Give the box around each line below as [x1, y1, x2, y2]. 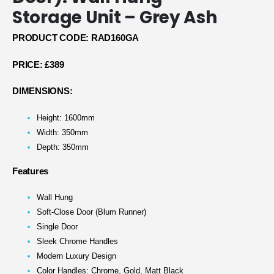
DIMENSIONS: [12, 86, 73, 97]
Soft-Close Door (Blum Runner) [37, 207, 146, 217]
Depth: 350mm [37, 142, 89, 152]
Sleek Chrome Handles [37, 237, 118, 246]
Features [12, 166, 49, 176]
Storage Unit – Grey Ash [12, 5, 217, 29]
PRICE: [12, 59, 43, 70]
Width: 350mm [37, 127, 88, 137]
